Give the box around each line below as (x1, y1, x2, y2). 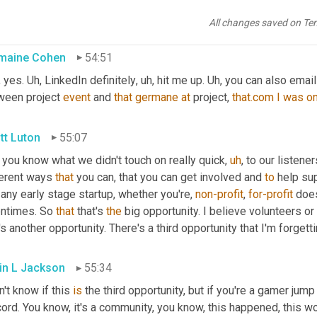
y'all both (74, 11, 123, 25)
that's (74, 204, 106, 218)
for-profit (248, 187, 293, 201)
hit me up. (154, 73, 207, 87)
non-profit (195, 187, 243, 201)
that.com (232, 90, 274, 104)
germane (135, 90, 178, 104)
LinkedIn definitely (42, 73, 136, 87)
